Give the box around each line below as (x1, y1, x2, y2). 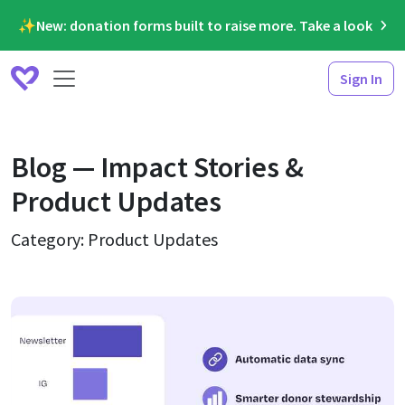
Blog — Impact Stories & (11, 148, 304, 185)
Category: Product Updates (11, 228, 218, 250)
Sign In (340, 70, 382, 88)
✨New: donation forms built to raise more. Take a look (17, 16, 372, 34)
